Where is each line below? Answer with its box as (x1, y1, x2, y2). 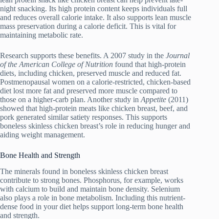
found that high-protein (113, 60, 186, 68)
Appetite (141, 95, 166, 104)
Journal (166, 51, 190, 60)
